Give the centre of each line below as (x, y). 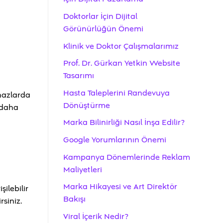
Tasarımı (79, 76)
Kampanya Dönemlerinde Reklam (127, 157)
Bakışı (74, 199)
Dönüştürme (87, 105)
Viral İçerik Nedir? (96, 216)
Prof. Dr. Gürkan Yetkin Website (122, 63)
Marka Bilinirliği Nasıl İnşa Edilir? (124, 123)
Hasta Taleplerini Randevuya (116, 93)
